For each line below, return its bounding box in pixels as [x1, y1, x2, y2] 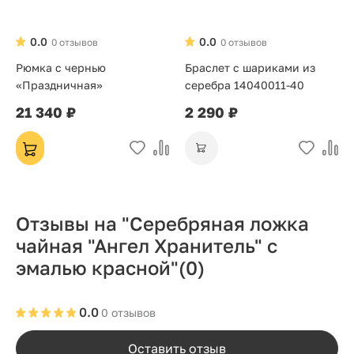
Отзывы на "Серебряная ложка [16, 212, 309, 235]
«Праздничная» [16, 78, 103, 92]
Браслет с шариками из [185, 61, 315, 74]
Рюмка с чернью [16, 61, 106, 74]
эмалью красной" [16, 256, 179, 279]
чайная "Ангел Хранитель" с [16, 234, 277, 257]
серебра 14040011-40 [185, 78, 304, 92]
